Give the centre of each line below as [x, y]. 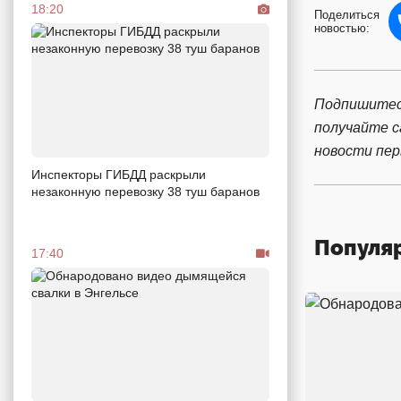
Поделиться [347, 15]
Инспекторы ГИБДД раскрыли [119, 174]
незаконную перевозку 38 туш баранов [145, 191]
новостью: [342, 28]
